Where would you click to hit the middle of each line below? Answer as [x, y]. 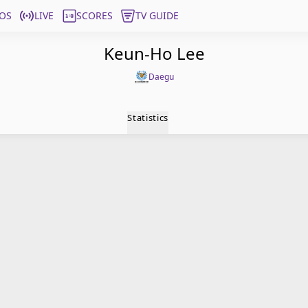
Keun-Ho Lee [154, 53]
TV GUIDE [157, 15]
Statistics [148, 118]
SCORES [95, 15]
